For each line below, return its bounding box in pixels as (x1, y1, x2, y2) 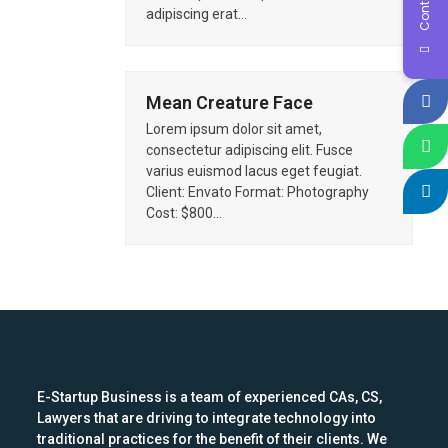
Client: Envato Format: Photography (145, 184, 369, 200)
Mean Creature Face (145, 92, 313, 113)
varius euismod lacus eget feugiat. (145, 163, 362, 179)
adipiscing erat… (145, 6, 247, 22)
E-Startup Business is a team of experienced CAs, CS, (37, 389, 383, 405)
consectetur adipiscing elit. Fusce (145, 142, 353, 158)
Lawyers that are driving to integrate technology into (37, 410, 377, 426)
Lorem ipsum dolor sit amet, (145, 121, 322, 137)
